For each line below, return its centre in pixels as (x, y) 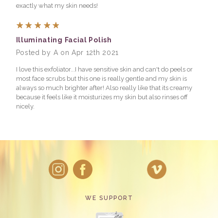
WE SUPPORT (109, 198)
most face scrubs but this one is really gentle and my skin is (101, 78)
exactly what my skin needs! (57, 5)
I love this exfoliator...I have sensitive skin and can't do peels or (104, 69)
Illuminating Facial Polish (64, 40)
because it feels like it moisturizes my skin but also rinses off (102, 97)
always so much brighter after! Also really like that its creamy (104, 88)
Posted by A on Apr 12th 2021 (67, 52)
